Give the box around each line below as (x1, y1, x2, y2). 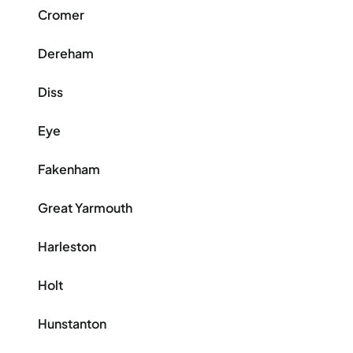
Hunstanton (38, 315, 106, 332)
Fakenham (38, 161, 100, 177)
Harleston (38, 238, 96, 255)
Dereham (38, 45, 94, 61)
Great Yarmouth (38, 199, 132, 216)
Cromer (38, 6, 84, 23)
